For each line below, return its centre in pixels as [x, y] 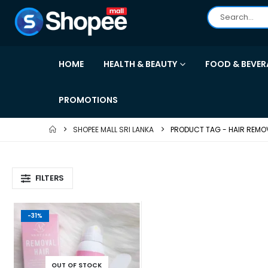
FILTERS [49, 178]
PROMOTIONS [88, 100]
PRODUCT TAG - [200, 130]
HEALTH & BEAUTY [140, 64]
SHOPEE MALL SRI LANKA [113, 130]
